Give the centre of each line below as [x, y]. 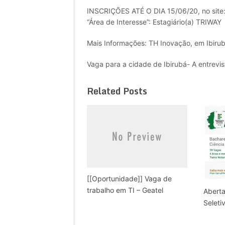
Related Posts [117, 91]
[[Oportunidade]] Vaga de [129, 178]
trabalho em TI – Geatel [125, 190]
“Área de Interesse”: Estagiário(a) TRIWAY [154, 22]
